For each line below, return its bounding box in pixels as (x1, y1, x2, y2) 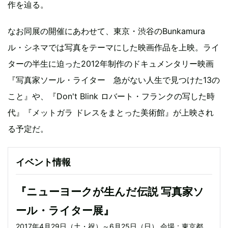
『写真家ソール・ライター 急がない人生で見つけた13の (8, 75, 220, 85)
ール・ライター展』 (16, 204, 114, 217)
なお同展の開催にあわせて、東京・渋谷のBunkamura (8, 26, 205, 36)
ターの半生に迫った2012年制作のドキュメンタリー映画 (8, 59, 214, 69)
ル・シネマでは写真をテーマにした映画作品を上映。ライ (8, 42, 219, 52)
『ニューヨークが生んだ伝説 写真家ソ (16, 185, 204, 198)
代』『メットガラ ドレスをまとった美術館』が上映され (8, 107, 214, 118)
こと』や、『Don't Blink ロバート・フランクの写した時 (8, 91, 215, 101)
